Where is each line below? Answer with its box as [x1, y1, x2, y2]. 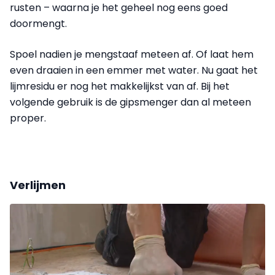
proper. [10, 110, 46, 125]
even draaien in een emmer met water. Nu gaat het [10, 63, 258, 77]
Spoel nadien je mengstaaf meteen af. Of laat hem [10, 47, 254, 61]
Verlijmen [10, 177, 66, 193]
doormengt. [10, 16, 67, 31]
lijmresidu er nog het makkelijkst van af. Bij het [10, 79, 230, 93]
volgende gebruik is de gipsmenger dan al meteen [10, 95, 251, 109]
